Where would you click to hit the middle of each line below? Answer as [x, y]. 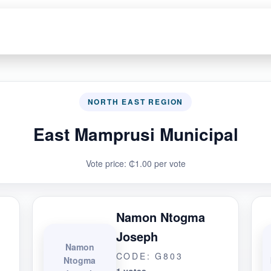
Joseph [137, 236]
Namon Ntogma [160, 217]
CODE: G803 [149, 256]
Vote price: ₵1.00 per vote [135, 163]
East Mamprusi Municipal [135, 134]
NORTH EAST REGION [135, 102]
